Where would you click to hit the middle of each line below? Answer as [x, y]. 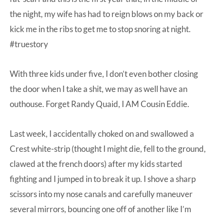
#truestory [29, 44]
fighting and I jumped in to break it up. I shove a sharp [103, 179]
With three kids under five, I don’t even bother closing [104, 73]
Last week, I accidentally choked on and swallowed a [102, 133]
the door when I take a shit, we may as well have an [99, 89]
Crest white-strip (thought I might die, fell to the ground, [108, 148]
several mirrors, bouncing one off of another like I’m [100, 209]
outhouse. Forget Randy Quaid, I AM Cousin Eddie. [100, 104]
